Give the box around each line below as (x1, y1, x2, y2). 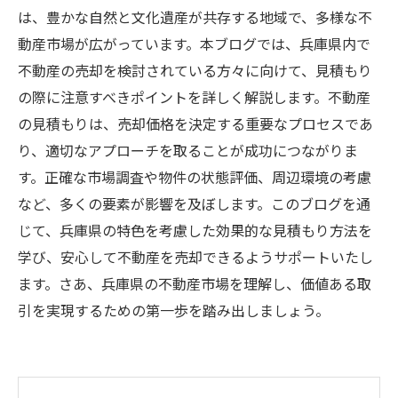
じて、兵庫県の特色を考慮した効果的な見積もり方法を (18, 219, 372, 241)
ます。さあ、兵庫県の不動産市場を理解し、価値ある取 (18, 273, 371, 294)
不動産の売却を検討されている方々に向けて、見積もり (18, 60, 372, 81)
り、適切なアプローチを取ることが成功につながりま (18, 139, 358, 161)
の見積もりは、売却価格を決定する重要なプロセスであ (18, 113, 373, 134)
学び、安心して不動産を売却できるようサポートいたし (18, 246, 373, 267)
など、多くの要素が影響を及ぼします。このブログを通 (18, 193, 370, 214)
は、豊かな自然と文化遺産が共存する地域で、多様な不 (18, 6, 372, 28)
